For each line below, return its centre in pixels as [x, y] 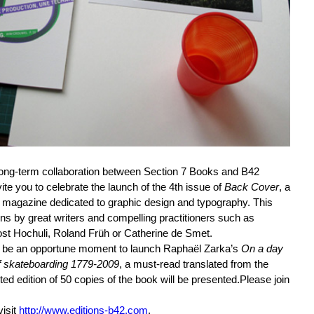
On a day [262, 248]
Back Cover [251, 187]
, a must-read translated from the [193, 264]
